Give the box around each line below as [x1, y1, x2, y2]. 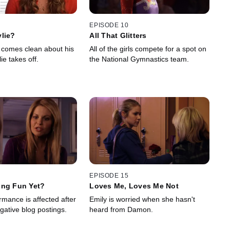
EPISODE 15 [89, 172, 129, 180]
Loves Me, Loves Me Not [89, 182, 179, 190]
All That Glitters [89, 31, 147, 40]
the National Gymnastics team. [89, 54, 189, 63]
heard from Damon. [89, 205, 154, 214]
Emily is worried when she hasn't [89, 195, 196, 204]
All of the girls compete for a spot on [89, 44, 207, 53]
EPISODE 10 [89, 21, 129, 29]
